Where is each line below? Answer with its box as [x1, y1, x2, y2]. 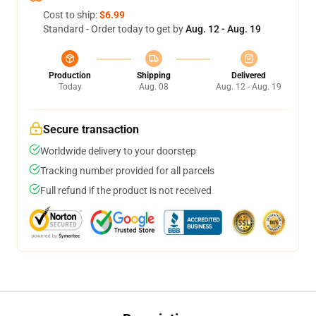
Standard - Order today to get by [43, 23, 186, 35]
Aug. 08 [138, 82, 169, 92]
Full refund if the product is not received [40, 185, 212, 196]
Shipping [136, 71, 171, 80]
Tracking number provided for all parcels [40, 165, 214, 176]
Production [49, 71, 91, 80]
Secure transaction [43, 123, 139, 136]
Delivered [231, 71, 266, 80]
